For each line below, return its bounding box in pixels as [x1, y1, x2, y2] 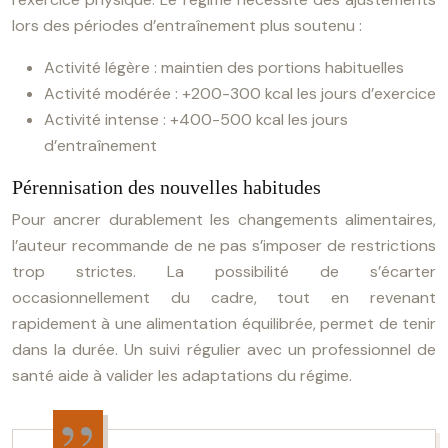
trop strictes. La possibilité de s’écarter [12, 261, 436, 282]
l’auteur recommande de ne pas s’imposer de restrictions [12, 235, 436, 256]
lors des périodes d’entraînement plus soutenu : [12, 15, 362, 36]
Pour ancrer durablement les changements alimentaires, [12, 209, 436, 230]
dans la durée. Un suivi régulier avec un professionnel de [12, 339, 436, 360]
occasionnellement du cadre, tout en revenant [12, 287, 436, 308]
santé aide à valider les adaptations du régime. [12, 365, 352, 386]
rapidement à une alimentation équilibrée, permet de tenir [12, 313, 436, 334]
